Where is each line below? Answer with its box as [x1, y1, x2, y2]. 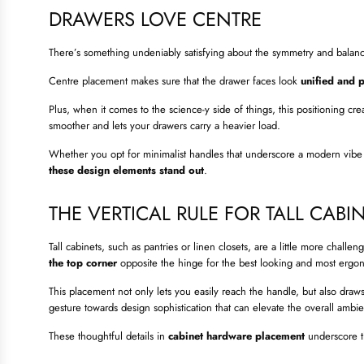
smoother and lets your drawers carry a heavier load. [49, 118, 280, 134]
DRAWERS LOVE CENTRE [49, 5, 262, 34]
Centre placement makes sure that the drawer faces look [49, 73, 301, 89]
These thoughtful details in [49, 328, 168, 344]
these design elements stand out [49, 162, 204, 179]
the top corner [49, 255, 117, 271]
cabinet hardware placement [168, 328, 305, 344]
